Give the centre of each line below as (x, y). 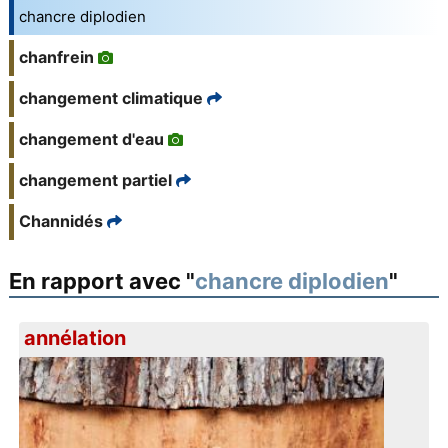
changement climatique (110, 98)
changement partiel (95, 180)
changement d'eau (91, 139)
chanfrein (56, 57)
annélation (75, 338)
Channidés (60, 221)
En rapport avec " (101, 281)
